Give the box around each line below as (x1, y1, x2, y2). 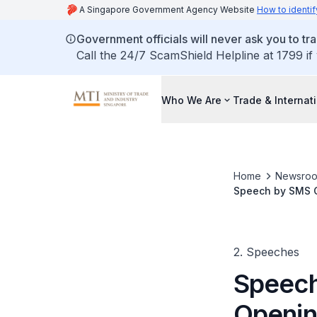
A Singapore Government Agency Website (79, 4, 257, 15)
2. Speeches (233, 245, 299, 259)
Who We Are (161, 93, 221, 106)
